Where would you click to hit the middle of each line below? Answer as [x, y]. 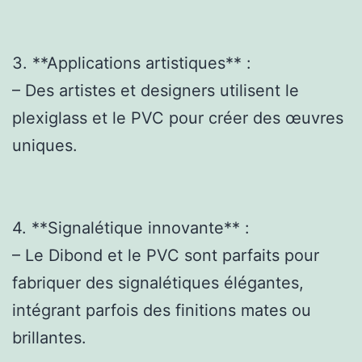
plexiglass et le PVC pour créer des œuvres [178, 118]
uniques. [45, 145]
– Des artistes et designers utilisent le [156, 90]
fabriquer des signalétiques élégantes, [158, 282]
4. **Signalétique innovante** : [131, 227]
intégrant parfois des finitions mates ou [162, 310]
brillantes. [49, 337]
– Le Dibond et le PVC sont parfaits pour [166, 255]
